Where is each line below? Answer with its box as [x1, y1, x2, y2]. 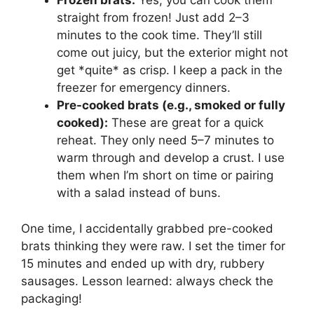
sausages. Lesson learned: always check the [21, 273, 273, 288]
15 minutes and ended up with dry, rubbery [21, 256, 264, 271]
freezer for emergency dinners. [57, 81, 231, 95]
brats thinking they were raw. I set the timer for [21, 238, 285, 253]
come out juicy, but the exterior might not [57, 46, 288, 60]
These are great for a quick [108, 116, 264, 130]
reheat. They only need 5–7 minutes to [57, 133, 274, 148]
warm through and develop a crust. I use [57, 151, 285, 165]
